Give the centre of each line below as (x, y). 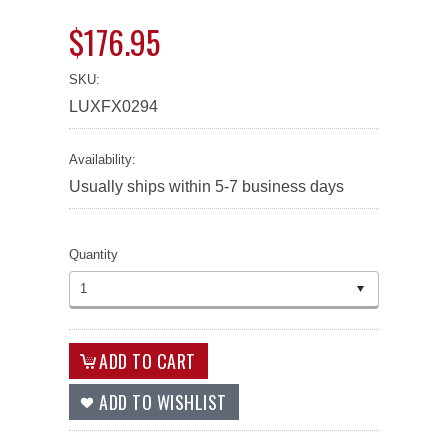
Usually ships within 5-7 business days (206, 186)
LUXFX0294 (113, 106)
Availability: (102, 159)
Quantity (93, 254)
